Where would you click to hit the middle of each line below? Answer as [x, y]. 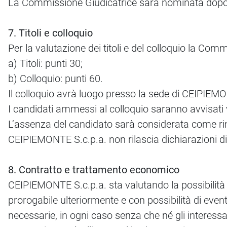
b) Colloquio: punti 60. [55, 79]
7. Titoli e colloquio [50, 33]
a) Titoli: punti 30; [45, 64]
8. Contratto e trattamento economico [94, 170]
